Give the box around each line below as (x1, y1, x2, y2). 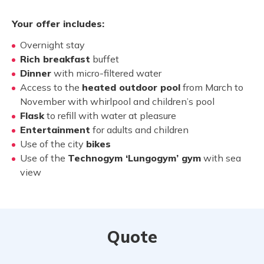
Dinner (20, 67, 51, 79)
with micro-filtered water (51, 67, 161, 79)
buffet (90, 53, 119, 65)
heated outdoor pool (82, 81, 180, 93)
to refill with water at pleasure (44, 110, 176, 121)
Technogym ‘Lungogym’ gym (68, 152, 201, 164)
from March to (180, 81, 243, 93)
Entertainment (20, 124, 90, 136)
